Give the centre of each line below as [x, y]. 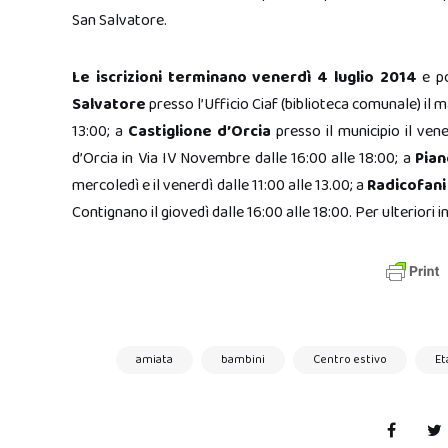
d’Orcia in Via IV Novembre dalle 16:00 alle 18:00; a [243, 158]
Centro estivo [350, 359]
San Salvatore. [119, 20]
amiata [154, 359]
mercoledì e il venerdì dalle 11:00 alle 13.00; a [220, 185]
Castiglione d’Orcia [200, 131]
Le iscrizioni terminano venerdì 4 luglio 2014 [244, 77]
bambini [243, 359]
